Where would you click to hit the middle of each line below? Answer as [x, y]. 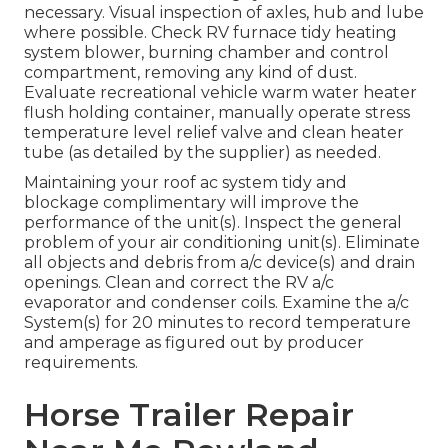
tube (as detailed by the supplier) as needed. [202, 153]
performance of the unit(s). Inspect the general [213, 223]
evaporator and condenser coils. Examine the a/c [216, 303]
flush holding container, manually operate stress [217, 113]
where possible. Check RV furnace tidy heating [210, 33]
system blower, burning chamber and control [206, 53]
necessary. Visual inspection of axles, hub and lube [224, 13]
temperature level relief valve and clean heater [214, 133]
